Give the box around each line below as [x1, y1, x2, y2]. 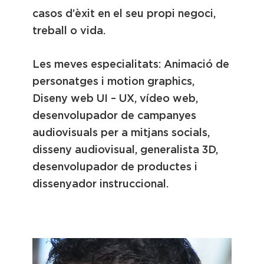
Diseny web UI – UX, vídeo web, [32, 92, 198, 105]
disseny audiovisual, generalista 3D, [32, 143, 218, 156]
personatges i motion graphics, [32, 75, 194, 88]
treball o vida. [32, 24, 105, 37]
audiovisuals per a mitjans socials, [32, 126, 210, 139]
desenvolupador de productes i [32, 160, 197, 173]
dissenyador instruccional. [32, 177, 169, 190]
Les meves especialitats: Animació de [32, 58, 229, 71]
